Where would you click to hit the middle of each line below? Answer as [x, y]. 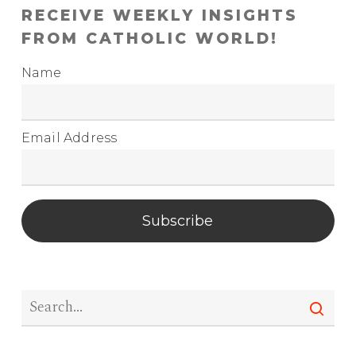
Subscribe [178, 221]
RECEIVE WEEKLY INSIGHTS [159, 16]
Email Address [69, 138]
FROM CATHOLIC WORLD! [149, 39]
